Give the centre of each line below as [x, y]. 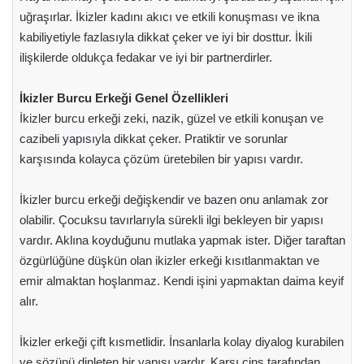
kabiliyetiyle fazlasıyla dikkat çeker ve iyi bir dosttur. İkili [165, 37]
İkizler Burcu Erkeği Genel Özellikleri [123, 97]
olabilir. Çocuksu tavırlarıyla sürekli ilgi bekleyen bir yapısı [171, 219]
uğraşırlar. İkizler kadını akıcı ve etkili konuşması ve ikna [169, 16]
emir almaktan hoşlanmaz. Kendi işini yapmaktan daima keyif [181, 280]
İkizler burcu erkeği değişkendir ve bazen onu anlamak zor [173, 199]
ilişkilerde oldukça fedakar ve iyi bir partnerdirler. [145, 57]
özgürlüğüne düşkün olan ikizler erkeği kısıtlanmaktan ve [169, 260]
